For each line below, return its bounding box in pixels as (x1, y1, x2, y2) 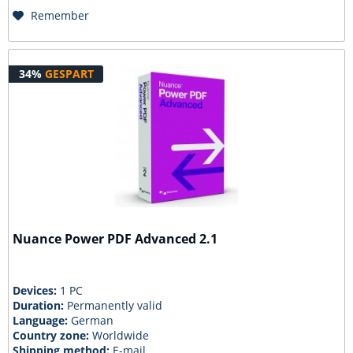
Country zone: (13, 328, 93, 343)
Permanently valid (67, 298, 163, 313)
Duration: (13, 298, 68, 313)
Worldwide (92, 328, 150, 343)
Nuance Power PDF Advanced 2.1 (13, 230, 218, 248)
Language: (13, 313, 72, 328)
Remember (31, 8, 90, 24)
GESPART (44, 66, 94, 82)
